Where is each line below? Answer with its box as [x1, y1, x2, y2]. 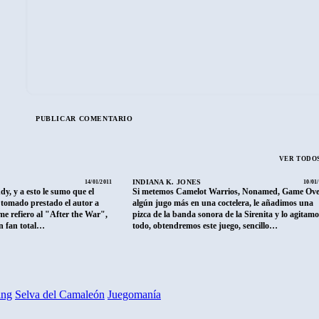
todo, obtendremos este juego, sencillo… [132, 220, 278, 231]
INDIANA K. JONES [132, 177, 202, 186]
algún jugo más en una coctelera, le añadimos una [132, 197, 313, 208]
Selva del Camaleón [15, 288, 105, 300]
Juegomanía [108, 288, 161, 300]
